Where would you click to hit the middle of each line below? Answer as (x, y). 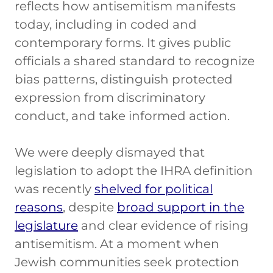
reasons (39, 207)
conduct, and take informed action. (122, 115)
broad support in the (181, 207)
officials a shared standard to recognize (135, 61)
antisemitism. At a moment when (117, 243)
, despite (90, 207)
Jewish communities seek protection (127, 262)
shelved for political (154, 189)
